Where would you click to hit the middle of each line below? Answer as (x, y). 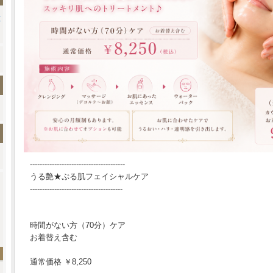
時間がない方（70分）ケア (82, 225)
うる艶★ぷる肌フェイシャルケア (89, 177)
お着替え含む (54, 238)
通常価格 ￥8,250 (61, 262)
